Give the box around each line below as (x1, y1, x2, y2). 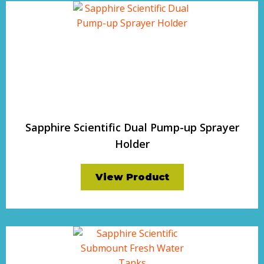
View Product (95, 171, 169, 183)
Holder (114, 137, 150, 151)
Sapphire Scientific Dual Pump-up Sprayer (25, 120, 239, 134)
